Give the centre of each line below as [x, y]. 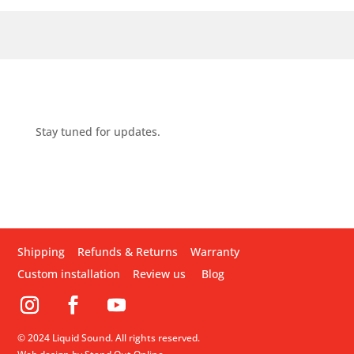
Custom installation [69, 273]
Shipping [41, 251]
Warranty [215, 251]
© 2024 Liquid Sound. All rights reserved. [109, 337]
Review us [160, 273]
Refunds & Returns [128, 251]
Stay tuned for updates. [98, 131]
